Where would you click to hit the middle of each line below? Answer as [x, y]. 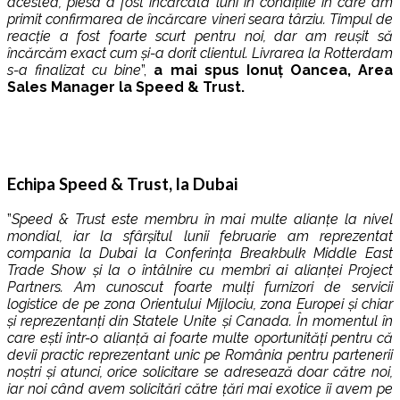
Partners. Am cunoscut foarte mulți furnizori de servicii [200, 287]
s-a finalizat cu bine [75, 70]
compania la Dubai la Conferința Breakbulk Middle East [200, 253]
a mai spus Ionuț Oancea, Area [274, 70]
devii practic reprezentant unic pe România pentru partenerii [200, 355]
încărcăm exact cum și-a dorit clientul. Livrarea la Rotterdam [200, 53]
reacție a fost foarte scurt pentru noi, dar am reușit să [200, 36]
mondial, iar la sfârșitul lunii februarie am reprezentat [200, 236]
